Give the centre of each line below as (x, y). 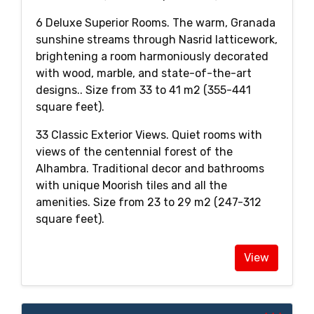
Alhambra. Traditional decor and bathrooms (150, 168)
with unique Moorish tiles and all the (131, 185)
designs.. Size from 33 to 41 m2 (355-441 (143, 90)
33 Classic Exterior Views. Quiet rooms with (149, 135)
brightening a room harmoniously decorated (152, 56)
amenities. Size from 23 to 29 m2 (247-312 (149, 202)
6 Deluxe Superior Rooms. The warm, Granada (156, 22)
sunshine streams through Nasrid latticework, (157, 39)
